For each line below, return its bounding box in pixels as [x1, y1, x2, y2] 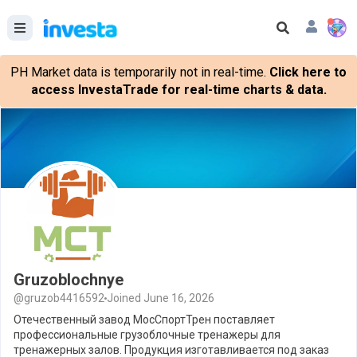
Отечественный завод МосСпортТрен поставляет [14, 313, 275, 326]
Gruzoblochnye [14, 270, 124, 289]
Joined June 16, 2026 [107, 292, 214, 304]
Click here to [269, 65, 347, 80]
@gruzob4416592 [14, 292, 104, 304]
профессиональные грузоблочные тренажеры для [14, 328, 280, 341]
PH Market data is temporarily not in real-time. [10, 65, 266, 80]
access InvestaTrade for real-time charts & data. [30, 82, 327, 97]
